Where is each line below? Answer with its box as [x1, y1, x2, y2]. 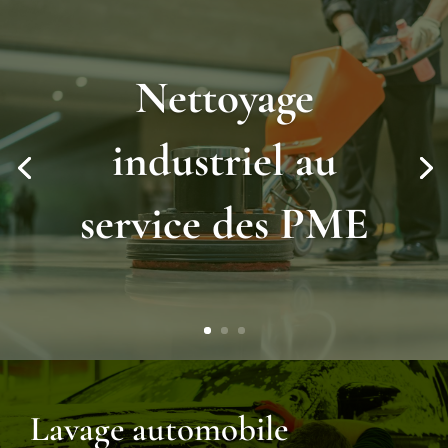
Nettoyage [134, 69, 314, 125]
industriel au [111, 132, 337, 188]
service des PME [79, 195, 369, 251]
